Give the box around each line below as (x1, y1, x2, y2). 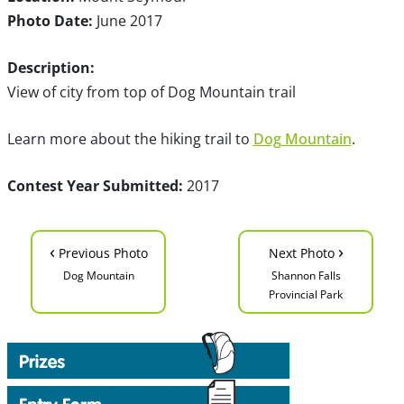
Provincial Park (269, 286, 343, 302)
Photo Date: (6, 10, 93, 31)
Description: (6, 57, 95, 78)
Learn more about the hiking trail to (6, 128, 253, 149)
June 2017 (92, 10, 162, 31)
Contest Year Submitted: (6, 175, 183, 196)
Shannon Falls (271, 267, 341, 283)
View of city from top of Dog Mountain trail (6, 81, 296, 102)
